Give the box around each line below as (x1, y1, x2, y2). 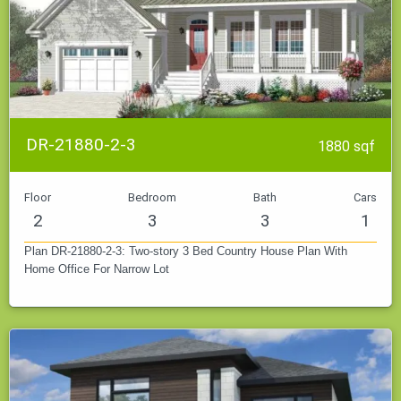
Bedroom (128, 191, 176, 205)
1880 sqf (318, 138, 375, 156)
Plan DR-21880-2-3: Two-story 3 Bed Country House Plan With (24, 244, 347, 259)
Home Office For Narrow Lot (24, 262, 169, 277)
